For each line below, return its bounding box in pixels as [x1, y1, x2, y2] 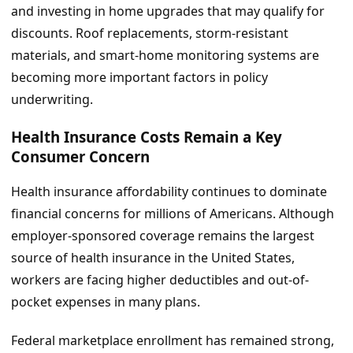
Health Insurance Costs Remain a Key [11, 126, 282, 147]
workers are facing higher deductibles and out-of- [11, 271, 309, 289]
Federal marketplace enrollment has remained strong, [11, 332, 334, 350]
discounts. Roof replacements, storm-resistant [11, 24, 288, 42]
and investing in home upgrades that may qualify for [11, 2, 325, 20]
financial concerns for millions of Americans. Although [11, 205, 334, 223]
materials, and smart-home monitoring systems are [11, 46, 319, 64]
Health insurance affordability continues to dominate [11, 183, 327, 201]
